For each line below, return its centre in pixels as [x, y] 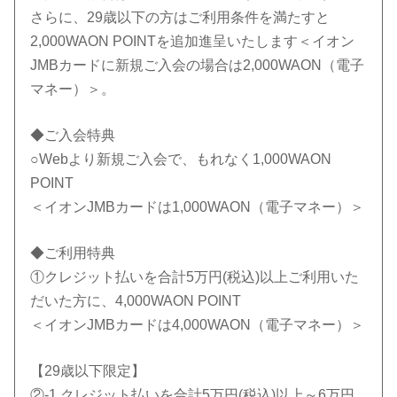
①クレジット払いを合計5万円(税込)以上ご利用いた [195, 277]
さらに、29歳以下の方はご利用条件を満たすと [180, 18]
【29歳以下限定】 [88, 371]
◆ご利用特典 [73, 253]
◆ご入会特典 [73, 136]
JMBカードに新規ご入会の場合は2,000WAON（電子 [198, 66]
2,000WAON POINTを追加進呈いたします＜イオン [193, 42]
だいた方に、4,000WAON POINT [136, 301]
